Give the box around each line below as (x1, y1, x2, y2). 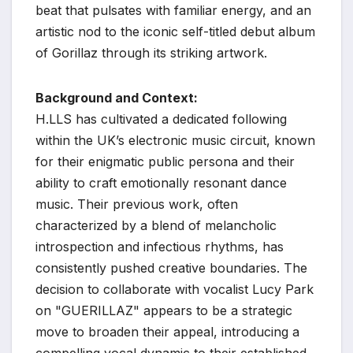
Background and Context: (35, 89, 198, 106)
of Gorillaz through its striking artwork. (35, 44, 267, 61)
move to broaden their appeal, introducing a (35, 323, 299, 340)
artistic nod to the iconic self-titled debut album (35, 23, 315, 39)
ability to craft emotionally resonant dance (35, 174, 287, 191)
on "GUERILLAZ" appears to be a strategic (35, 302, 292, 318)
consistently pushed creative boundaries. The (35, 259, 307, 276)
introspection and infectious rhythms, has (35, 238, 284, 255)
